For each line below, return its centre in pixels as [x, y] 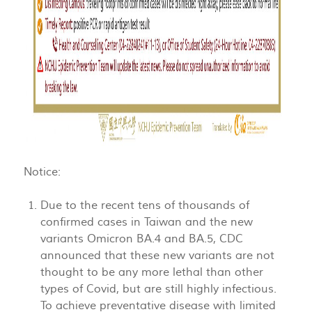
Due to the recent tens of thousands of [145, 206]
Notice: [44, 172]
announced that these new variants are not [157, 256]
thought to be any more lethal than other [152, 273]
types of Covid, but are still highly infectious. [158, 289]
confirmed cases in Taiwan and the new [147, 223]
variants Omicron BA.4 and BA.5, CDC [142, 239]
